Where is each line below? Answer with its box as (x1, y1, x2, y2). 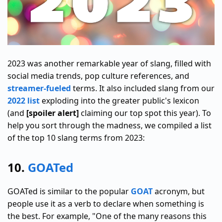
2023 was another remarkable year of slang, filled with (7, 58, 211, 69)
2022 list (7, 95, 40, 107)
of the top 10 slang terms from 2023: (7, 132, 145, 144)
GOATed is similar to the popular (7, 186, 131, 197)
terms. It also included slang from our (71, 83, 215, 94)
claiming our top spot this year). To (79, 108, 211, 119)
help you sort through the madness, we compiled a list (7, 120, 212, 131)
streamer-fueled (7, 83, 71, 94)
